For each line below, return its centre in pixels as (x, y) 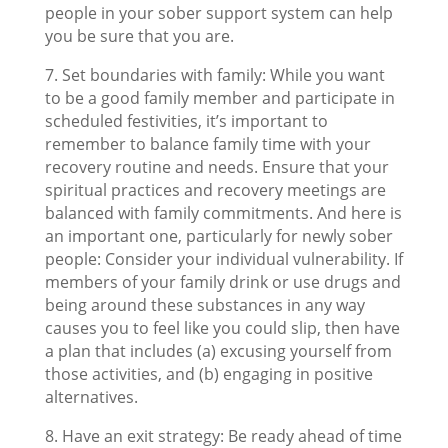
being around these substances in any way (204, 305)
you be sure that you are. (139, 36)
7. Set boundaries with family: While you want (214, 75)
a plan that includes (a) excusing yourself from (218, 351)
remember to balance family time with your (207, 144)
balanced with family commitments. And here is (223, 213)
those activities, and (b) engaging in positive (208, 374)
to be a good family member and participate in (219, 98)
